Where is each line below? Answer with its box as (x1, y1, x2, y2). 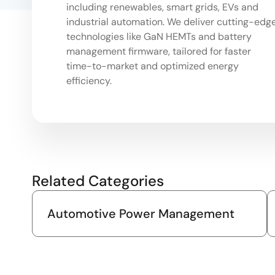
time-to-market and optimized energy (66, 59, 239, 72)
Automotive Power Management (47, 205, 234, 222)
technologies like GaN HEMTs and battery (66, 29, 252, 43)
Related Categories (32, 171, 164, 190)
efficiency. (66, 74, 112, 87)
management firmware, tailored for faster (66, 44, 251, 58)
